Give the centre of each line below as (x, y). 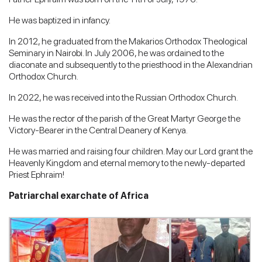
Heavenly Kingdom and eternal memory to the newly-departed (127, 163)
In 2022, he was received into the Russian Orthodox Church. (123, 97)
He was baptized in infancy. (60, 20)
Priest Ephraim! (37, 174)
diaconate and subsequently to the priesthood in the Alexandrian (131, 64)
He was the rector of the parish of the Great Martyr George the (125, 118)
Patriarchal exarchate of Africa (79, 195)
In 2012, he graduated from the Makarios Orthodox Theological (128, 41)
